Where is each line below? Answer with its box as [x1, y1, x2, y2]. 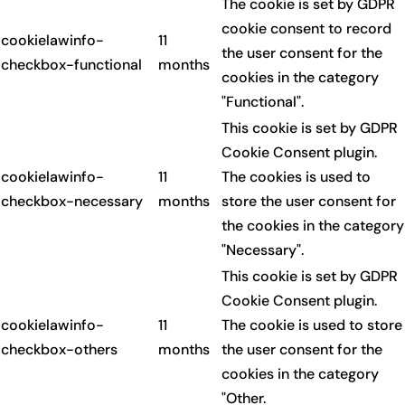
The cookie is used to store [221, 316, 402, 334]
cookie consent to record [221, 19, 391, 38]
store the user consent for [221, 192, 396, 211]
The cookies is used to [221, 167, 371, 186]
